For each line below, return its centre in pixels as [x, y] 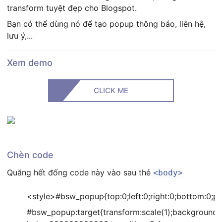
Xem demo [30, 63]
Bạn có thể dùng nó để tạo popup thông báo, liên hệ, [106, 24]
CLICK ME [111, 90]
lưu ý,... [20, 36]
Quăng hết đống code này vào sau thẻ [80, 172]
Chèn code [30, 155]
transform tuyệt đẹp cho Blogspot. [72, 8]
